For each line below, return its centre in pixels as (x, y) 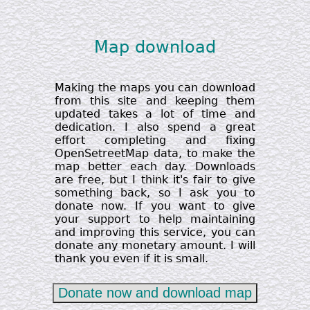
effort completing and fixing (155, 140)
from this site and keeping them (155, 101)
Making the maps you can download (155, 88)
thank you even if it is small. (131, 258)
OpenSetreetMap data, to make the (155, 153)
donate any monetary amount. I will (155, 245)
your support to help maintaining (155, 219)
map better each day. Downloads (155, 166)
